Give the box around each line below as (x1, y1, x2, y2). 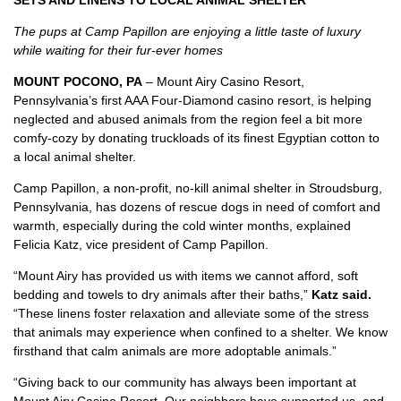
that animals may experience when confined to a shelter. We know (13, 325, 388, 339)
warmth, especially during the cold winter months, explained (13, 218, 351, 233)
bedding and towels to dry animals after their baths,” (13, 287, 311, 302)
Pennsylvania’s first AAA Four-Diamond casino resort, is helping (13, 93, 371, 107)
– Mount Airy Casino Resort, (142, 74, 304, 89)
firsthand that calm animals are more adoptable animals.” (13, 344, 337, 358)
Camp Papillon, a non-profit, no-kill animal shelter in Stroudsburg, (13, 181, 382, 195)
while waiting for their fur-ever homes (13, 43, 223, 57)
